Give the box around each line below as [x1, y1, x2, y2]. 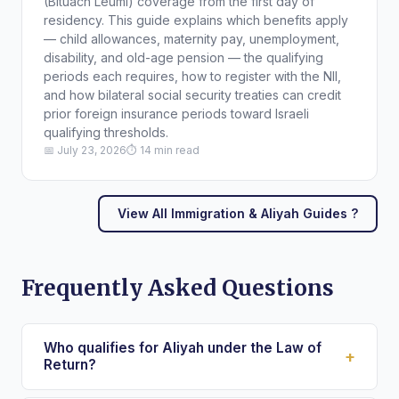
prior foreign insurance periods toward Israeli [44, 105, 309, 121]
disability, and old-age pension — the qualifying [44, 49, 323, 65]
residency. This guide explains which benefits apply [44, 12, 348, 28]
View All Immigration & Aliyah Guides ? [118, 205, 358, 221]
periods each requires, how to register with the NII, [44, 68, 341, 84]
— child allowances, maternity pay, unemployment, [44, 30, 339, 46]
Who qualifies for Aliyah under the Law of [44, 339, 322, 357]
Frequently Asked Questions [21, 273, 334, 302]
